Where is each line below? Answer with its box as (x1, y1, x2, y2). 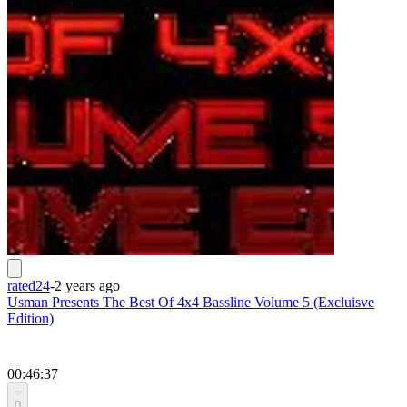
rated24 (7, 277, 50, 293)
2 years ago (55, 277, 120, 293)
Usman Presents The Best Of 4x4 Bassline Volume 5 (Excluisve (7, 293, 374, 310)
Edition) (7, 310, 54, 326)
